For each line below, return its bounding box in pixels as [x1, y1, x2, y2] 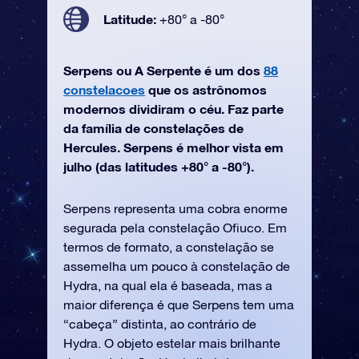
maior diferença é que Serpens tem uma [63, 297, 294, 312]
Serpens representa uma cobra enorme [63, 201, 288, 216]
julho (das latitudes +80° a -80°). [63, 159, 254, 174]
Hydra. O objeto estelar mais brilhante [63, 336, 280, 350]
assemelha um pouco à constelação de [63, 259, 290, 273]
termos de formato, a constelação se [63, 240, 274, 254]
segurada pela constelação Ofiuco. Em [63, 220, 287, 235]
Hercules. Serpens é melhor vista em [63, 139, 284, 155]
